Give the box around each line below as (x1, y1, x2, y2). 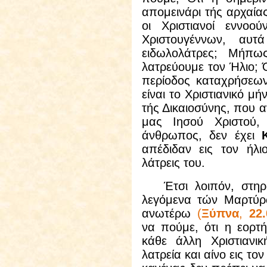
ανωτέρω (141, 207, 197, 220)
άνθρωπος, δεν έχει (141, 129, 262, 142)
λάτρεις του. (141, 156, 205, 169)
